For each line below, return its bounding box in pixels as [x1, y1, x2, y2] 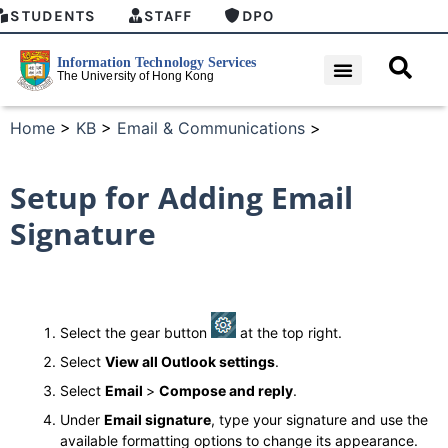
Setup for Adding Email [10, 176, 353, 218]
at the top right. [236, 323, 342, 341]
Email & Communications [117, 117, 305, 138]
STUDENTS [10, 7, 97, 25]
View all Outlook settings [105, 352, 275, 370]
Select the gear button [60, 323, 211, 341]
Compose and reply [159, 381, 293, 399]
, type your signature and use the [211, 410, 428, 428]
